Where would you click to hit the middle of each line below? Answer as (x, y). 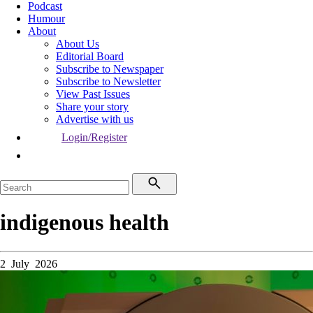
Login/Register (94, 137)
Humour (46, 19)
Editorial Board (90, 56)
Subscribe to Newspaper (110, 69)
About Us (78, 44)
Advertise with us (95, 119)
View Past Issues (93, 94)
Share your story (92, 107)
